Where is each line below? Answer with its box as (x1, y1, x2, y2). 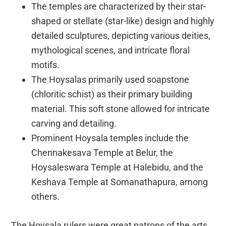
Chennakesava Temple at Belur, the (31, 147, 174, 158)
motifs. (31, 59, 60, 70)
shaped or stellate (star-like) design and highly (31, 15, 215, 26)
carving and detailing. (31, 118, 117, 129)
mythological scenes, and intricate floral (31, 44, 190, 55)
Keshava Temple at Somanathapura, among (31, 176, 208, 187)
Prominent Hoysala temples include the (31, 132, 189, 143)
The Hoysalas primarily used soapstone (31, 74, 190, 85)
